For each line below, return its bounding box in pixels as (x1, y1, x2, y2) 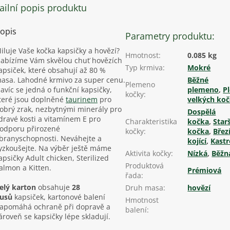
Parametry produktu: (125, 29, 215, 42)
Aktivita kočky (125, 148, 171, 158)
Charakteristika (125, 116, 178, 126)
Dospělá (187, 106, 216, 117)
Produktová (125, 160, 164, 170)
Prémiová (187, 165, 222, 175)
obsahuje (38, 182, 70, 192)
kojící (187, 136, 207, 146)
